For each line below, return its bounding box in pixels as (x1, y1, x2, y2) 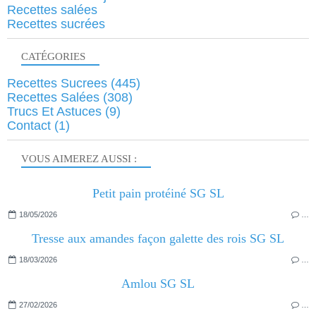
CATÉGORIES (21, 51, 85, 63)
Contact (7, 119, 51, 133)
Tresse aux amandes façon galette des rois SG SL (32, 231, 284, 246)
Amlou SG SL (121, 276, 195, 291)
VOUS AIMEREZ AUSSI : (21, 152, 137, 164)
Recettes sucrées (7, 16, 105, 31)
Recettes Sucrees (7, 76, 107, 91)
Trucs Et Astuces (7, 104, 102, 119)
